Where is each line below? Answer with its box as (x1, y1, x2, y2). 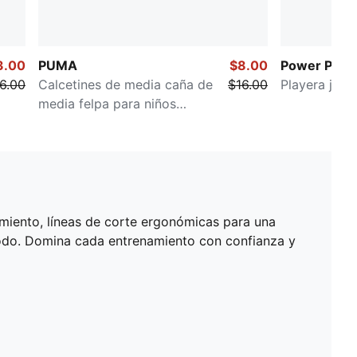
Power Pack (280, 57, 354, 73)
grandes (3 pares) (38, 114, 146, 131)
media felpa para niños (38, 95, 176, 112)
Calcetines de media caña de (38, 76, 213, 92)
